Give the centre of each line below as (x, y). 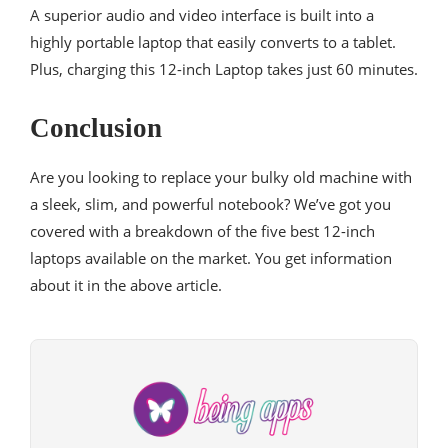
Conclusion (96, 128)
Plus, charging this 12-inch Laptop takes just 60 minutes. (224, 69)
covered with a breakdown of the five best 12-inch (202, 231)
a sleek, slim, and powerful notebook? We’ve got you (210, 204)
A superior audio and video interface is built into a (202, 15)
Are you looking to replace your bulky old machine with (221, 177)
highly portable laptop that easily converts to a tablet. (213, 42)
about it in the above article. (126, 285)
